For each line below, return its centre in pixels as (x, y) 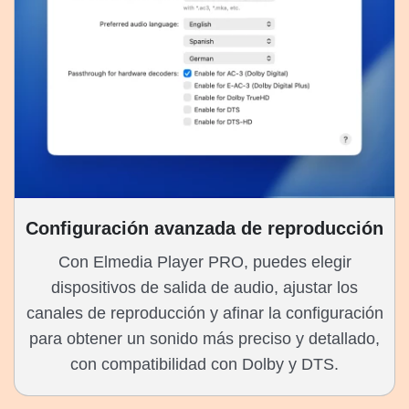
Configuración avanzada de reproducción (204, 229)
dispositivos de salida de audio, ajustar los (204, 288)
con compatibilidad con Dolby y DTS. (204, 365)
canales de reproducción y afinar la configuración (204, 314)
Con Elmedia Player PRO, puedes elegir (204, 262)
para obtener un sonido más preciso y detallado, (204, 339)
